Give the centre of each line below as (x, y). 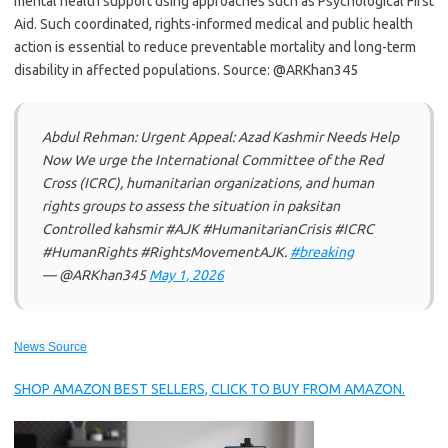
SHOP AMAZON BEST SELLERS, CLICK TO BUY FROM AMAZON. (209, 389)
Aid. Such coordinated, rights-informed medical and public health (213, 24)
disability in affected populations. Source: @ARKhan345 (186, 70)
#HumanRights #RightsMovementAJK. (166, 252)
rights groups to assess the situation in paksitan (191, 206)
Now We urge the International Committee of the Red (212, 160)
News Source (50, 347)
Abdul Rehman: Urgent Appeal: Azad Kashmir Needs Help (220, 137)
